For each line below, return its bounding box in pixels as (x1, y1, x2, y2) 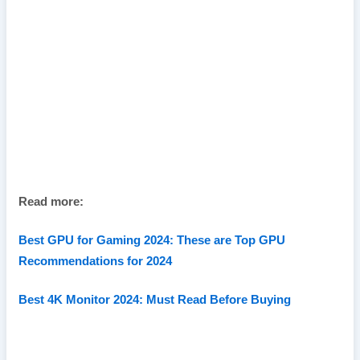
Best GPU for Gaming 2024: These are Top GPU (18, 233, 285, 247)
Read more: (18, 194, 84, 208)
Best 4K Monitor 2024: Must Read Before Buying (18, 292, 291, 306)
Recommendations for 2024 (18, 254, 172, 268)
